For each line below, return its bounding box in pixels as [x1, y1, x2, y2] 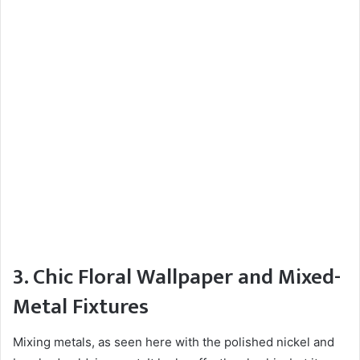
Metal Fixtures [13, 288, 149, 325]
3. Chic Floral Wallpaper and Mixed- [13, 258, 341, 295]
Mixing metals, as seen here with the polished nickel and [13, 334, 334, 350]
